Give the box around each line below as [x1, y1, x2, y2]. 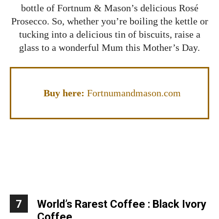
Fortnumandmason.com [87, 87, 181, 98]
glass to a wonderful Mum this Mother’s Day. [19, 42, 200, 53]
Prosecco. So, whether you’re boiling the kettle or [11, 15, 208, 26]
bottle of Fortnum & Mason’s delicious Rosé [21, 2, 198, 13]
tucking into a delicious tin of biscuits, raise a [19, 28, 200, 40]
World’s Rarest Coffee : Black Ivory [37, 197, 206, 210]
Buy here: [43, 87, 87, 98]
